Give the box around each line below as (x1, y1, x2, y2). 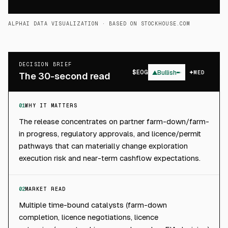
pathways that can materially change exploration (19, 141, 188, 150)
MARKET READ (25, 186, 66, 192)
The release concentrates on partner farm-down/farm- (19, 117, 209, 126)
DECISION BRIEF (19, 62, 72, 67)
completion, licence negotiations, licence (19, 213, 158, 221)
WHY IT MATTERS (25, 103, 77, 108)
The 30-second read (19, 71, 110, 81)
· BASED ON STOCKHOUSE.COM (99, 21, 190, 26)
